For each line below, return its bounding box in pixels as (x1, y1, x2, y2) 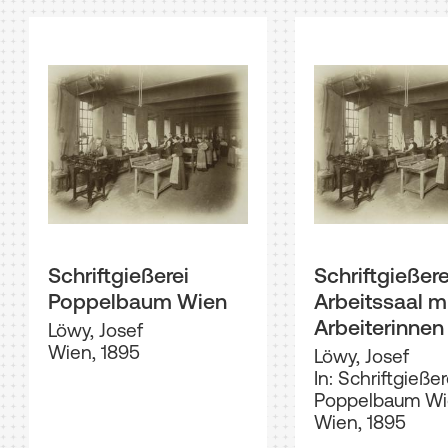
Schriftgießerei (47, 262, 189, 287)
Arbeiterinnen (314, 314, 444, 339)
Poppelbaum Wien (47, 288, 227, 313)
